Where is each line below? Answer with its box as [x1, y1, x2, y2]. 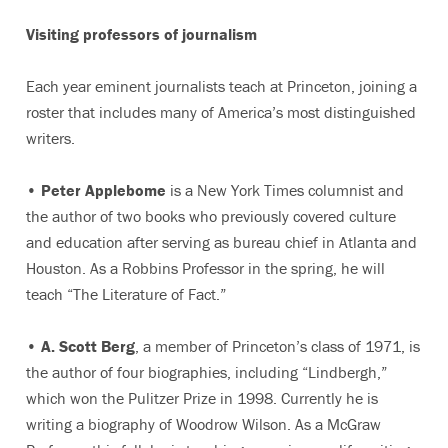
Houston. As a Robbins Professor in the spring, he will [26, 258, 385, 278]
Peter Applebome [41, 180, 166, 200]
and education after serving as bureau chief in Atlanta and [26, 232, 417, 252]
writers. [26, 128, 75, 148]
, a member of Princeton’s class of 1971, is [135, 336, 420, 356]
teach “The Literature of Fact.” [26, 284, 226, 304]
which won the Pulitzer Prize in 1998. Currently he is [26, 388, 378, 408]
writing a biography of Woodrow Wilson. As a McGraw [26, 414, 381, 434]
